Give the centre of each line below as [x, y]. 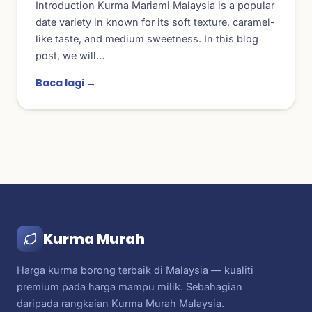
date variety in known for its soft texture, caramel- [155, 22]
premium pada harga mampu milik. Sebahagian [130, 287]
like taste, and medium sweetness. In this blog [147, 39]
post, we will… [70, 55]
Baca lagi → [66, 83]
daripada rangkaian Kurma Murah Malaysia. [120, 303]
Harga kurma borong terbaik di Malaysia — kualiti [135, 270]
